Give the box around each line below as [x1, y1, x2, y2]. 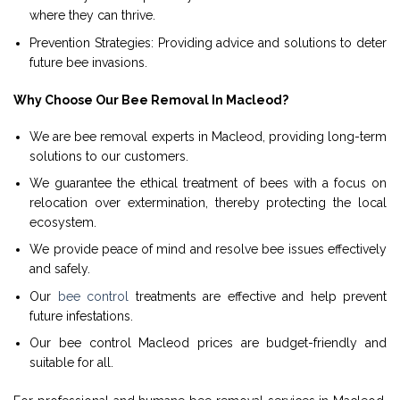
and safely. [29, 262, 91, 277]
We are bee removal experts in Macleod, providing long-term [29, 129, 387, 144]
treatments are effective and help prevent [129, 288, 387, 304]
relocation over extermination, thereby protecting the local [29, 196, 387, 211]
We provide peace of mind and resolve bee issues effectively [29, 242, 387, 257]
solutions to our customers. [29, 148, 189, 163]
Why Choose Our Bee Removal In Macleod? [13, 93, 288, 108]
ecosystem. [29, 215, 97, 230]
